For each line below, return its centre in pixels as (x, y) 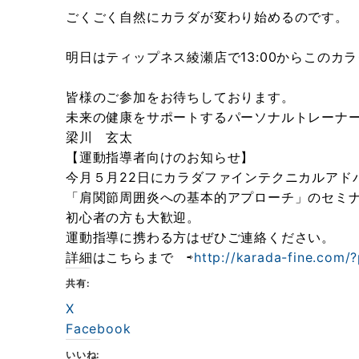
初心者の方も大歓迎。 (133, 217)
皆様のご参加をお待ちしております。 (180, 97)
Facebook (99, 329)
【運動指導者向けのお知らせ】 (160, 157)
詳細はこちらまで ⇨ (130, 257)
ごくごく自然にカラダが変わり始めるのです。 (207, 17)
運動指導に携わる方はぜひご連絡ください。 (200, 237)
